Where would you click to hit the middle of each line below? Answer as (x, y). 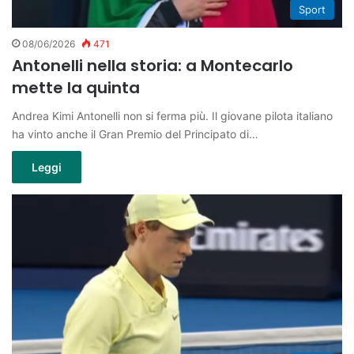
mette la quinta (76, 87)
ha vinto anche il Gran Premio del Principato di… (135, 134)
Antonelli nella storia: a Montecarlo (153, 65)
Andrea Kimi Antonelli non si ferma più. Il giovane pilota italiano (172, 115)
